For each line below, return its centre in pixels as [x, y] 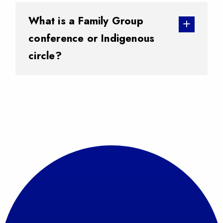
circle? [45, 56]
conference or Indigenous [92, 38]
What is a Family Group [86, 21]
